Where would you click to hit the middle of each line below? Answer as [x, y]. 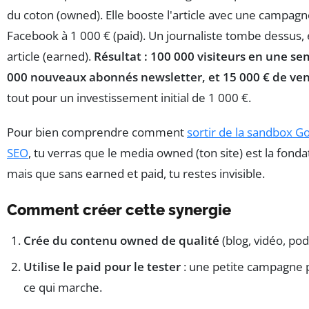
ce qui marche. [63, 288]
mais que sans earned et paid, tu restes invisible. [136, 174]
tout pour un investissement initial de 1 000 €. [129, 98]
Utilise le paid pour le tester [102, 267]
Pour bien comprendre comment [97, 132]
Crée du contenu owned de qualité [121, 241]
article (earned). [50, 57]
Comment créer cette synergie [119, 210]
